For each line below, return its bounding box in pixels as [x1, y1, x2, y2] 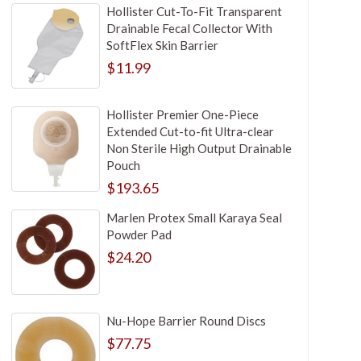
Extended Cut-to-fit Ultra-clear [106, 123, 274, 139]
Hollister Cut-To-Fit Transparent [106, 3, 282, 19]
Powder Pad [106, 226, 172, 242]
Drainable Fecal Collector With [106, 20, 272, 35]
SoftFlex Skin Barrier [106, 37, 218, 52]
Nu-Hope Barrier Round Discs [106, 313, 266, 328]
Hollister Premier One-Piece [106, 106, 259, 122]
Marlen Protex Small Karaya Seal [106, 210, 282, 225]
